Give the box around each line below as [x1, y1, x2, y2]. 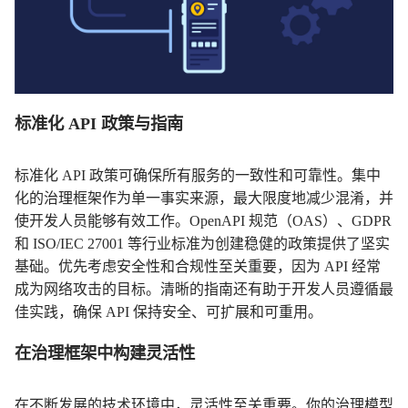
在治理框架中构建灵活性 [15, 344, 195, 362]
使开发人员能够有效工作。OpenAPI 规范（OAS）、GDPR [15, 213, 392, 229]
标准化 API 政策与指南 [15, 115, 183, 133]
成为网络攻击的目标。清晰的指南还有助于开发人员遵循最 [15, 281, 393, 297]
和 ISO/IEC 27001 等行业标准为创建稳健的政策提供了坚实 [15, 236, 390, 251]
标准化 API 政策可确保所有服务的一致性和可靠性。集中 [15, 168, 381, 183]
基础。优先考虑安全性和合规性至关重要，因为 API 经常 [15, 259, 381, 274]
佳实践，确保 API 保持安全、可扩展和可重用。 [15, 304, 322, 320]
